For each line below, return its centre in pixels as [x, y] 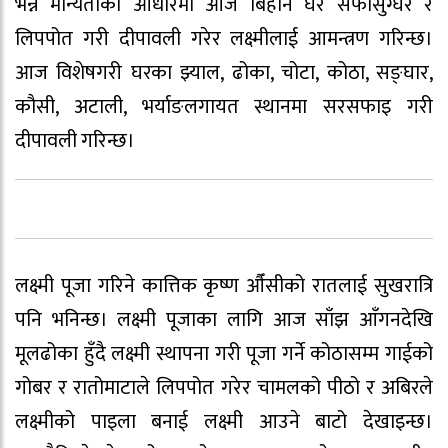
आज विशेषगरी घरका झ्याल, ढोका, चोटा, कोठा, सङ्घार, [224, 73]
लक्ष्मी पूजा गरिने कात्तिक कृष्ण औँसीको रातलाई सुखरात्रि [224, 286]
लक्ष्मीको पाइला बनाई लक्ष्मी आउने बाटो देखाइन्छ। [224, 422]
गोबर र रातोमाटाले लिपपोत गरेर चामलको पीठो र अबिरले [224, 388]
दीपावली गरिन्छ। [75, 141]
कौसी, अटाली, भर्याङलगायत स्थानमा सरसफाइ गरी [224, 107]
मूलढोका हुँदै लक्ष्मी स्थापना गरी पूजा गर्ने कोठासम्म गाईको [224, 354]
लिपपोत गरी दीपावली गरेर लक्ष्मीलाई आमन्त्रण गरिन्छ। [224, 39]
